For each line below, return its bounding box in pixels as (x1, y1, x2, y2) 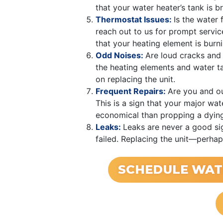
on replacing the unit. (96, 74, 175, 85)
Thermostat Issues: (96, 14, 174, 25)
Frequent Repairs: (96, 86, 168, 97)
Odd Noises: (96, 50, 145, 61)
